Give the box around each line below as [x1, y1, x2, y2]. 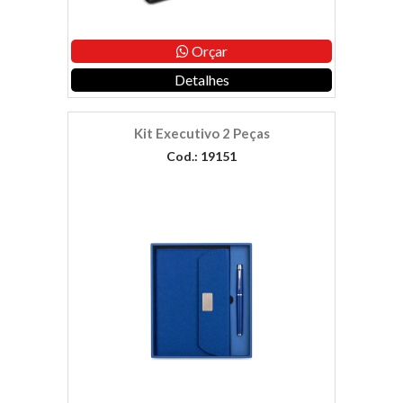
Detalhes [174, 71, 229, 89]
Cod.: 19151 [166, 148, 237, 165]
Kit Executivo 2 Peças [133, 125, 270, 142]
